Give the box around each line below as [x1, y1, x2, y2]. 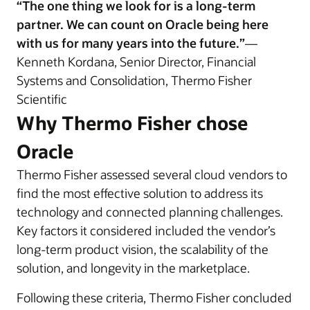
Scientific [17, 91, 67, 107]
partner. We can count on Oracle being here [17, 16, 268, 33]
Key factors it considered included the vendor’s [17, 222, 275, 239]
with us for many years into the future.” [17, 35, 245, 51]
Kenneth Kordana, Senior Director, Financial [17, 53, 256, 70]
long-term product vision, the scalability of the [17, 241, 268, 257]
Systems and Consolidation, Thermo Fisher [17, 72, 252, 89]
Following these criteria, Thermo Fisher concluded [17, 289, 292, 306]
